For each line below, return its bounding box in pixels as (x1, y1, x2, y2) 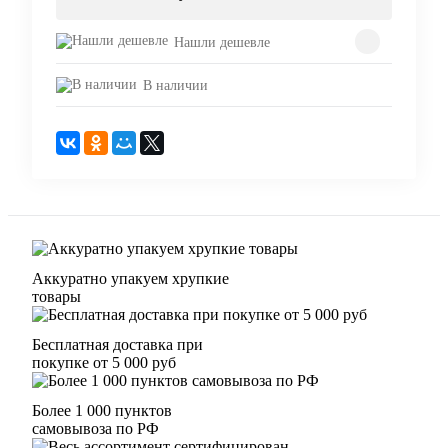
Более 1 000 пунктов (32, 401, 172, 419)
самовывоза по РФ (32, 419, 159, 437)
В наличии (143, 77, 208, 93)
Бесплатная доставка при (32, 335, 203, 353)
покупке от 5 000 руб (32, 353, 176, 371)
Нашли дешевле (174, 34, 270, 50)
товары (32, 287, 81, 305)
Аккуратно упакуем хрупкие (32, 269, 229, 287)
